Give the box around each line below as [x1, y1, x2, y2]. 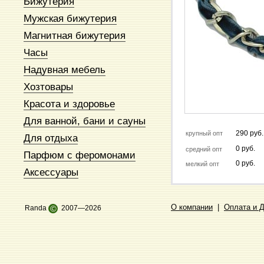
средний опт [186, 146, 222, 153]
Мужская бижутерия [24, 12, 117, 24]
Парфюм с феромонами [24, 149, 136, 161]
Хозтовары [24, 81, 73, 93]
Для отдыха [24, 132, 78, 144]
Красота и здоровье [24, 98, 115, 110]
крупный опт [186, 130, 223, 137]
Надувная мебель [24, 64, 105, 75]
